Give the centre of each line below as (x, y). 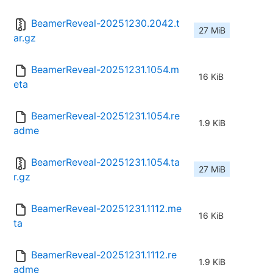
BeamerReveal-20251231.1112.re (104, 255)
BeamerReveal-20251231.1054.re (105, 116)
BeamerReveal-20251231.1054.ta (105, 162)
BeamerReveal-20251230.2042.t (105, 23)
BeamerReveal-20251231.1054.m (105, 70)
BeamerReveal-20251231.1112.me (106, 209)
